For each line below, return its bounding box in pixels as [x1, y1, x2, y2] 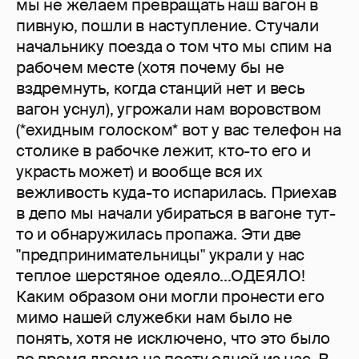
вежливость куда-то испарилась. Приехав [16, 182, 337, 204]
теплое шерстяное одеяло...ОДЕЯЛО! [16, 265, 305, 287]
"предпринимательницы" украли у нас [16, 244, 305, 266]
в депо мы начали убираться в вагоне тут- [16, 203, 336, 224]
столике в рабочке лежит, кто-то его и [16, 140, 311, 162]
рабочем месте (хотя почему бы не [16, 57, 284, 79]
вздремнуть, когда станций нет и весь [16, 78, 305, 99]
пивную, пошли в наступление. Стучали [16, 15, 319, 37]
